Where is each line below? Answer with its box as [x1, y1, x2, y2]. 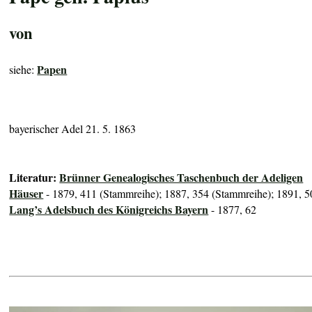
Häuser [9, 185, 44, 202]
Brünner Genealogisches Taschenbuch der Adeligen [59, 169, 304, 186]
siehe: [9, 61, 38, 77]
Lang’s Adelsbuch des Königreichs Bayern [9, 201, 209, 218]
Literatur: [9, 169, 60, 186]
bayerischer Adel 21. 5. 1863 [9, 120, 136, 136]
